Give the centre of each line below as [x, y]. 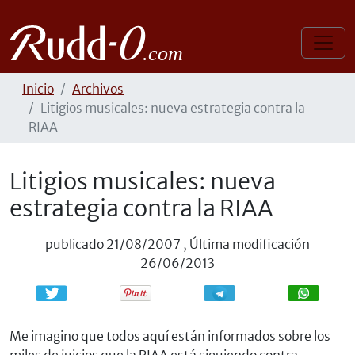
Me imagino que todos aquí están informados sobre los [170, 336]
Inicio [38, 89]
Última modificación [250, 244]
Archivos [98, 89]
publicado [74, 244]
